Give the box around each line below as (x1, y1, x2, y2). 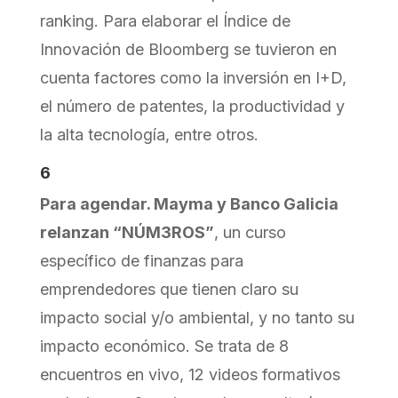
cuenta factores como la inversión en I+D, (39, 68, 346, 87)
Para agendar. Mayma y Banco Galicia (39, 194, 338, 213)
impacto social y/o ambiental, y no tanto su (39, 307, 354, 327)
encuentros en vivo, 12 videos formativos (39, 364, 340, 384)
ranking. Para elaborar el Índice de (39, 11, 291, 30)
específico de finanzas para (39, 251, 243, 270)
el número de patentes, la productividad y (39, 96, 345, 115)
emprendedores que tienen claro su (39, 279, 298, 298)
